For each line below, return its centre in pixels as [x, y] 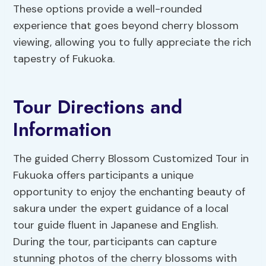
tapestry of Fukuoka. [64, 59]
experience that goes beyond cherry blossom [126, 26]
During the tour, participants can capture [115, 242]
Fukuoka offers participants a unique [104, 175]
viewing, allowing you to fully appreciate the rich [132, 42]
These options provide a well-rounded [108, 9]
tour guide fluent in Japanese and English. [116, 225]
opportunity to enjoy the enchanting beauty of [129, 192]
